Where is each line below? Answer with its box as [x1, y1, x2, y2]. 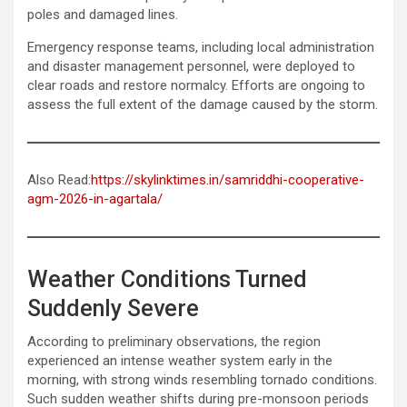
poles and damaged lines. [27, 5, 178, 23]
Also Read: [27, 171, 91, 188]
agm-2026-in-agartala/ [27, 190, 163, 207]
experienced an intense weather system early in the [27, 352, 333, 369]
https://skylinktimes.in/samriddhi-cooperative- [91, 171, 364, 188]
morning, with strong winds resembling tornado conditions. [27, 371, 377, 388]
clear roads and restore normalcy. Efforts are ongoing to [27, 76, 365, 94]
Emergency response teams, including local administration [27, 38, 374, 55]
